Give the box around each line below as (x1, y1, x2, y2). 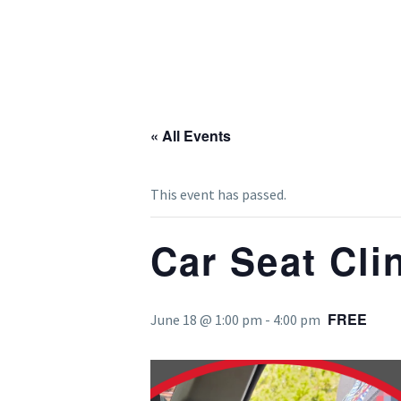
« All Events (150, 125, 231, 146)
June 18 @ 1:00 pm (150, 311, 262, 328)
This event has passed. (150, 185, 286, 203)
